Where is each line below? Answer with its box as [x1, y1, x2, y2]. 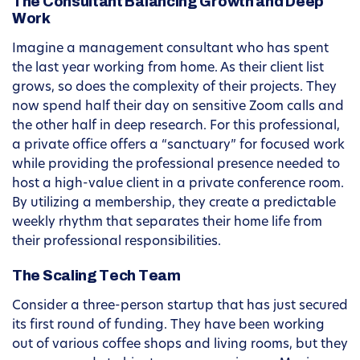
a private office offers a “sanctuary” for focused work [12, 139, 345, 153]
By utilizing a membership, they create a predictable [12, 197, 336, 211]
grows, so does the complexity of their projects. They [12, 81, 337, 95]
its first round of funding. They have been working [12, 319, 325, 333]
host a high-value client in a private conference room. [12, 178, 344, 191]
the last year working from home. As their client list [12, 62, 324, 76]
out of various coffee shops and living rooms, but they [12, 338, 348, 352]
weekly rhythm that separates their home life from [12, 216, 322, 230]
